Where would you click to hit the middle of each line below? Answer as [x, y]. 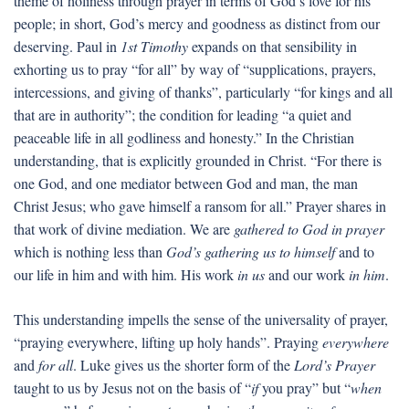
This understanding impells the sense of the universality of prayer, [201, 319]
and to [357, 252]
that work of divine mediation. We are [124, 229]
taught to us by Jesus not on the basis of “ [132, 388]
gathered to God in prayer [309, 229]
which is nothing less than [90, 252]
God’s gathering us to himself [252, 252]
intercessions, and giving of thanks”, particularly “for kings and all [203, 92]
